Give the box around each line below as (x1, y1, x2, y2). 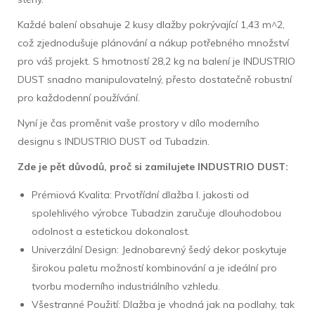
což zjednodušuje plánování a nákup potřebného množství (18, 36, 289, 49)
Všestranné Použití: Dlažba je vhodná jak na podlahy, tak (32, 297, 295, 311)
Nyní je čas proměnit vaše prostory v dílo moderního (18, 116, 259, 129)
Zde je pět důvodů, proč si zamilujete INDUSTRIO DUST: (18, 160, 288, 173)
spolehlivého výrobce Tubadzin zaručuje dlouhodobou (32, 206, 281, 219)
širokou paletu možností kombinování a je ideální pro (32, 261, 277, 274)
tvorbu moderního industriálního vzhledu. (32, 279, 220, 292)
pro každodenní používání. (18, 91, 140, 104)
